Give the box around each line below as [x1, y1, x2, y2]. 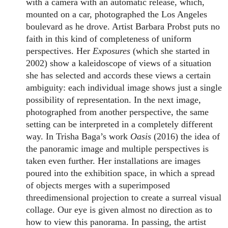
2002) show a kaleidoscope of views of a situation [26, 58, 212, 69]
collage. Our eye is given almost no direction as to [26, 205, 213, 215]
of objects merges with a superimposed [26, 180, 170, 191]
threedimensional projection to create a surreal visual [26, 192, 222, 203]
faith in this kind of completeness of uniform [26, 34, 192, 44]
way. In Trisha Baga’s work [26, 131, 131, 142]
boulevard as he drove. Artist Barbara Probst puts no [26, 21, 220, 32]
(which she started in [133, 46, 210, 56]
